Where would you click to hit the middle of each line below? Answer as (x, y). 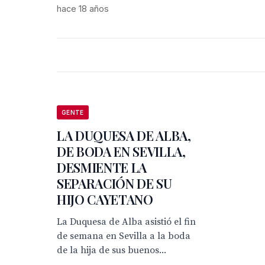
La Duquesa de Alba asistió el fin (126, 222)
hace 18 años (83, 9)
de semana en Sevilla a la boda (124, 236)
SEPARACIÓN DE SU (114, 183)
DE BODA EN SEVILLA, (121, 151)
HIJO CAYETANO (105, 199)
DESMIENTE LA (102, 167)
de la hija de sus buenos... (112, 250)
